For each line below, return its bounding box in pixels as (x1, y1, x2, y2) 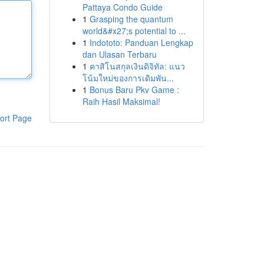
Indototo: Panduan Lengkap (89, 37, 193, 48)
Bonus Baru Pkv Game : (89, 84, 179, 95)
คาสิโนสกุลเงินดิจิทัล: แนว (89, 60, 185, 72)
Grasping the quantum (89, 13, 173, 25)
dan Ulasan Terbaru (82, 48, 157, 60)
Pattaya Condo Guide (82, 1, 163, 13)
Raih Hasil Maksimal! (82, 95, 160, 107)
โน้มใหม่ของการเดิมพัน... (82, 72, 174, 84)
